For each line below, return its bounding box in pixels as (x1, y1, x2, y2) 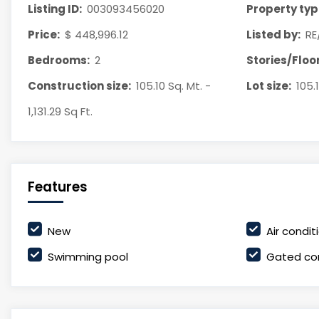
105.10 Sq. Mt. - (136, 78, 211, 93)
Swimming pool (47, 249, 128, 264)
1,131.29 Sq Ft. (27, 104, 93, 119)
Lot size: (246, 78, 291, 93)
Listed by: (246, 27, 300, 42)
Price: (27, 27, 60, 42)
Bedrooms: (27, 53, 90, 68)
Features (27, 177, 88, 197)
